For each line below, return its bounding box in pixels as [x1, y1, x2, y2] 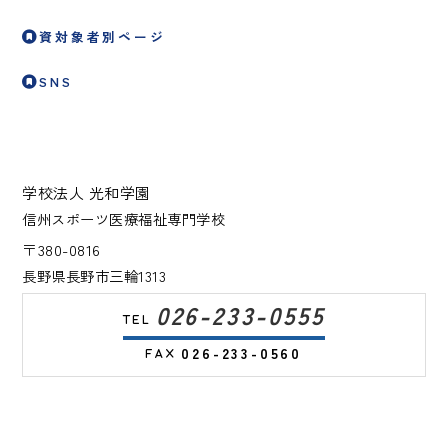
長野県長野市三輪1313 [22, 265, 167, 287]
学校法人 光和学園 [22, 182, 151, 204]
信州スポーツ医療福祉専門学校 [22, 208, 226, 230]
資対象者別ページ [39, 27, 166, 47]
